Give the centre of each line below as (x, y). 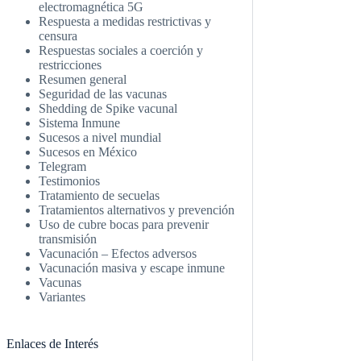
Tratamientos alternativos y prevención (137, 210)
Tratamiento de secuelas (100, 195)
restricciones (71, 64)
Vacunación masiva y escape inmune (132, 268)
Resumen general (83, 79)
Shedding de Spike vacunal (108, 108)
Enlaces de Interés (53, 343)
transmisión (68, 239)
